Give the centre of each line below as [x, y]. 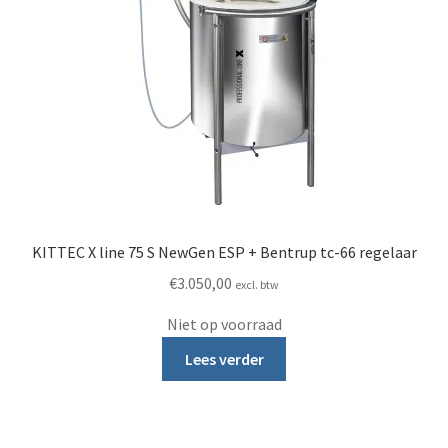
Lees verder [224, 358]
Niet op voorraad [224, 323]
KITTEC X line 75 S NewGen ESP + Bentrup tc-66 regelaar [224, 252]
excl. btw [257, 284]
